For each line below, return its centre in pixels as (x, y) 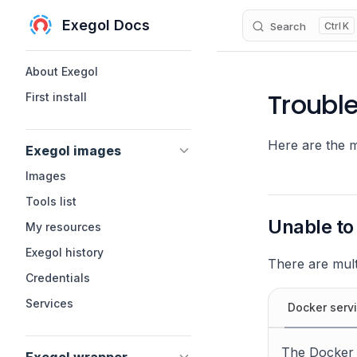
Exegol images (73, 151)
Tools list (51, 201)
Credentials (58, 278)
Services (49, 303)
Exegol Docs (106, 25)
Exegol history (65, 252)
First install (56, 97)
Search (288, 26)
